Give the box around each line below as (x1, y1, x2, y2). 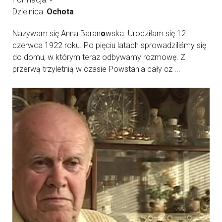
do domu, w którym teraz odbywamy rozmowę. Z (12, 53, 185, 62)
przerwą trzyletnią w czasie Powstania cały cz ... (12, 64, 180, 74)
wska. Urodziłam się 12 (106, 29, 186, 38)
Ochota (47, 7, 74, 16)
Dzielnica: (12, 7, 47, 16)
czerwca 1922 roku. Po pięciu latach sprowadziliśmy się (12, 41, 206, 50)
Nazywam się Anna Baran (12, 29, 101, 38)
